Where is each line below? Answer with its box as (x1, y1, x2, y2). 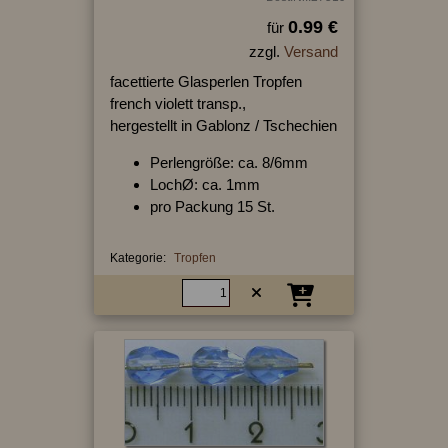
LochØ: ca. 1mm (149, 175, 260, 193)
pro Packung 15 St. (149, 197, 275, 215)
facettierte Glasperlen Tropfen (109, 72, 302, 90)
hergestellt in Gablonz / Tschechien (109, 116, 337, 134)
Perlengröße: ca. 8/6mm (149, 153, 308, 171)
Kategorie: (109, 250, 166, 265)
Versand (283, 42, 338, 60)
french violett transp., (109, 94, 246, 112)
